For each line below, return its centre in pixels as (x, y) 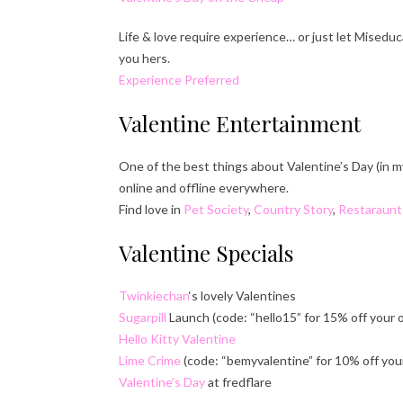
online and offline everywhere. (204, 187)
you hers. (144, 58)
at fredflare (238, 381)
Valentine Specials (206, 252)
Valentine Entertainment (240, 123)
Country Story (293, 209)
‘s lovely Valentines (242, 295)
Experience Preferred (179, 79)
